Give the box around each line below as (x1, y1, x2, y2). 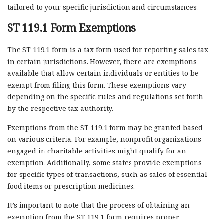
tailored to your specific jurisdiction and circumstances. (7, 2, 198, 12)
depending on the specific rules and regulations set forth (7, 91, 203, 101)
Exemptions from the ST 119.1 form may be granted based (7, 122, 203, 132)
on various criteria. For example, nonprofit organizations (7, 134, 201, 144)
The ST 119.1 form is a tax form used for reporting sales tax (7, 44, 208, 54)
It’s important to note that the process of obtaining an (7, 200, 190, 210)
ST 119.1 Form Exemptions (7, 21, 136, 35)
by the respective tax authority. (7, 103, 113, 113)
